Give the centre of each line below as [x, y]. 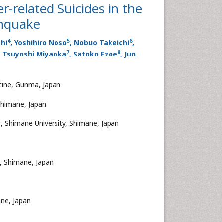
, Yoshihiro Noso [39, 42]
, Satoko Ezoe [93, 54]
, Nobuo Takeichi [100, 42]
